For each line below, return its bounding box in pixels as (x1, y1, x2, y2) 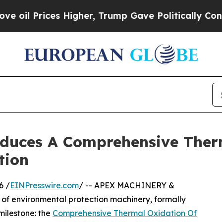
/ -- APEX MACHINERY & (79, 180, 174, 191)
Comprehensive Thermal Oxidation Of (53, 208, 197, 219)
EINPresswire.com (10, 180, 79, 191)
